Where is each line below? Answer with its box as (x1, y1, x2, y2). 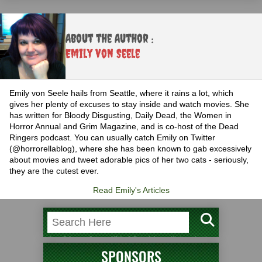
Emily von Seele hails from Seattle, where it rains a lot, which (9, 88, 233, 98)
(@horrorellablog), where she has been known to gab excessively (9, 143, 251, 153)
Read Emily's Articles (92, 185, 170, 195)
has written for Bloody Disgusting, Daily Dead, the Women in (9, 110, 232, 120)
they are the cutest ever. (9, 166, 99, 175)
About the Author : (65, 30, 153, 46)
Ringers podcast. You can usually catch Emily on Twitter (9, 132, 215, 142)
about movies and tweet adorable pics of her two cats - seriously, (9, 154, 249, 164)
